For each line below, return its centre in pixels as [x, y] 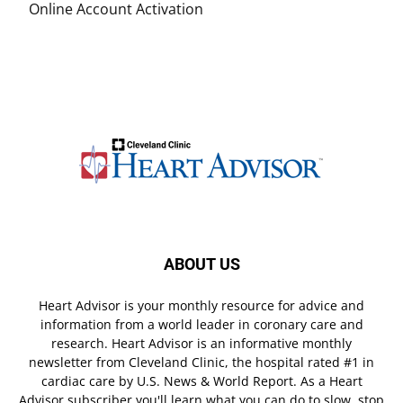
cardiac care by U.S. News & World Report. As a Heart [201, 381]
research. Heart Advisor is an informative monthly [201, 343]
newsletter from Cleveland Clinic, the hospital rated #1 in [201, 362]
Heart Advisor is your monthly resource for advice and [201, 305]
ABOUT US [201, 264]
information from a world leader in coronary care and [201, 324]
